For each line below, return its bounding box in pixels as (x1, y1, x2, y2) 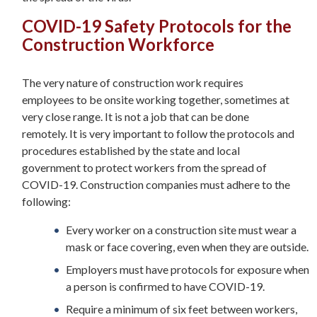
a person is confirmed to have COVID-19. (66, 279, 265, 293)
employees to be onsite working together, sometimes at (22, 92, 289, 106)
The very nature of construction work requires (22, 75, 243, 89)
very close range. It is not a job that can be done (22, 109, 249, 123)
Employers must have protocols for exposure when (66, 262, 310, 276)
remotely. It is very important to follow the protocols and (22, 126, 294, 140)
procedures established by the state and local (22, 143, 240, 157)
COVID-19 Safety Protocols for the (22, 15, 292, 36)
